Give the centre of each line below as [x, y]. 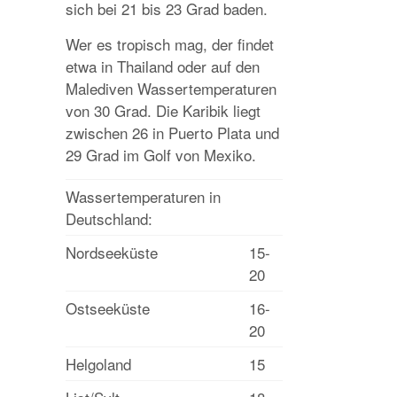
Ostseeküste [108, 308]
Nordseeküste [112, 252]
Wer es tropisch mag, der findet [170, 44]
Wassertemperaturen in [143, 196]
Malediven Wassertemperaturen [171, 88]
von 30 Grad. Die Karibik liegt [163, 110]
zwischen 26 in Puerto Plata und [172, 132]
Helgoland [98, 364]
